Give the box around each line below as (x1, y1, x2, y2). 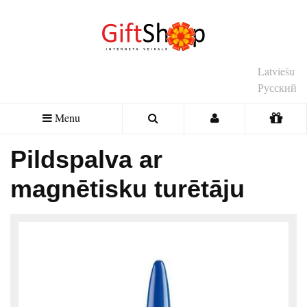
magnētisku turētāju (10, 174, 245, 203)
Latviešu (258, 63, 295, 78)
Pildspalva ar (10, 145, 162, 173)
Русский (258, 79, 297, 95)
